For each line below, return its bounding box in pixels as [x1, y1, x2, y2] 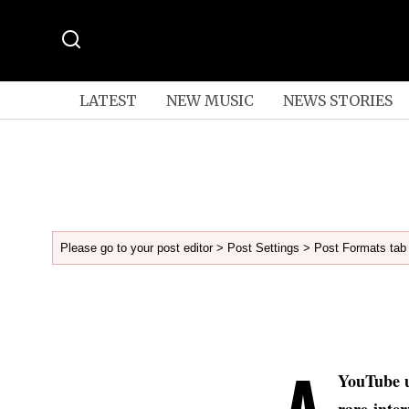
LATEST [79, 90, 137, 110]
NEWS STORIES [282, 90, 393, 110]
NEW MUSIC [165, 90, 254, 110]
